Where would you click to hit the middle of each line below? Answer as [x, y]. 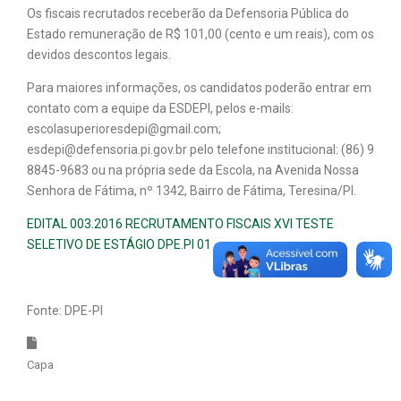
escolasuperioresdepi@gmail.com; [124, 128]
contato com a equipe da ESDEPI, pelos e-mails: [160, 108]
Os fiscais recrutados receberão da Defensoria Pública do [188, 13]
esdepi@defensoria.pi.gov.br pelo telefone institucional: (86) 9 [200, 149]
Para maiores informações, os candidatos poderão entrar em [199, 87]
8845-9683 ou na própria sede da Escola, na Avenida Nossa [193, 170]
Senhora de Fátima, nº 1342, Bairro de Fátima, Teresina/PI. [192, 190]
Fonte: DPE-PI [65, 310]
